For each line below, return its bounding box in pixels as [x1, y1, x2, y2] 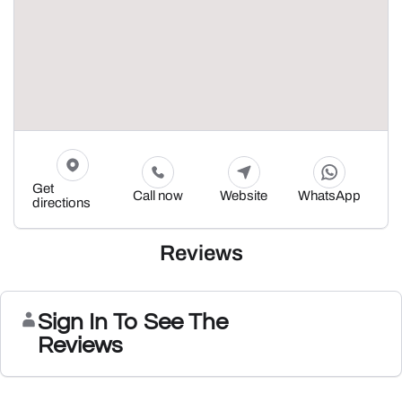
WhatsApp [297, 188, 361, 203]
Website [220, 188, 268, 203]
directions [32, 196, 91, 210]
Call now [133, 188, 184, 203]
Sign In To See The [38, 310, 228, 334]
